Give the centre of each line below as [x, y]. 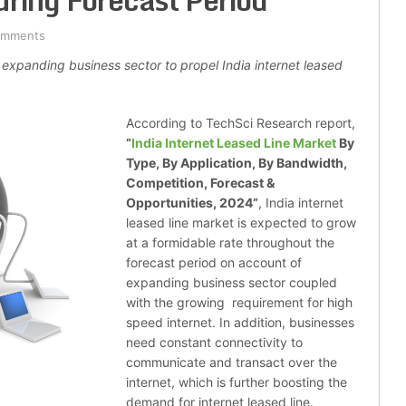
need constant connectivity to [214, 343]
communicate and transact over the [232, 362]
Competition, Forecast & [200, 183]
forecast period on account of [214, 263]
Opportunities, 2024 [189, 203]
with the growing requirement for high [239, 303]
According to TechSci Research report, [241, 123]
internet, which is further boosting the [237, 382]
